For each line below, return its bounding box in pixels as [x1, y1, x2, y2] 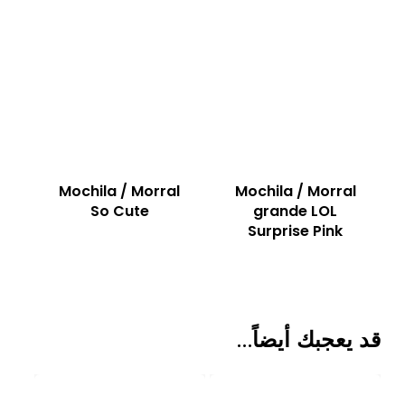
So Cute [89, 200, 149, 221]
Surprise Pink [248, 220, 344, 241]
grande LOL [253, 200, 338, 221]
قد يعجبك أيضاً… [237, 327, 381, 353]
